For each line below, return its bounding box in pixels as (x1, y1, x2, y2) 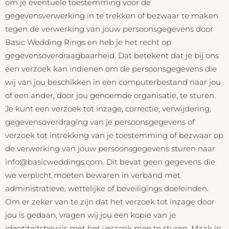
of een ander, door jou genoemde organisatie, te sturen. (5, 90, 216, 100)
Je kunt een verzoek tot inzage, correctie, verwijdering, (5, 103, 211, 113)
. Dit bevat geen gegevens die (103, 156, 215, 167)
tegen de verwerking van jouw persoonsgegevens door (5, 24, 213, 34)
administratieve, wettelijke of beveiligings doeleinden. (5, 183, 209, 193)
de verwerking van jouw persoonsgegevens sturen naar (5, 143, 215, 153)
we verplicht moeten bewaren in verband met (5, 170, 180, 180)
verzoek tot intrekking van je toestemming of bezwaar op (5, 130, 223, 140)
